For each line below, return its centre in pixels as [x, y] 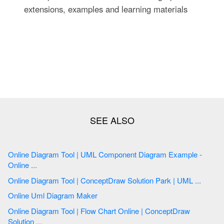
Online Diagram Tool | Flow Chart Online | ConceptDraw [42, 210]
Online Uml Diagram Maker [73, 195]
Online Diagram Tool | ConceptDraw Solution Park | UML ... [199, 180]
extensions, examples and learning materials [105, 9]
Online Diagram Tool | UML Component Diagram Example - [42, 154]
